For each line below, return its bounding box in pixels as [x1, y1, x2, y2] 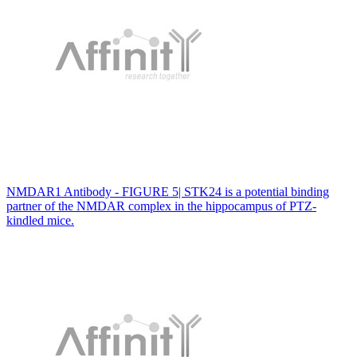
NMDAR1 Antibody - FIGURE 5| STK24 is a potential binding [6, 184, 329, 198]
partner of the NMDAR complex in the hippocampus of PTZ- [6, 198, 316, 213]
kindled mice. [6, 213, 74, 227]
